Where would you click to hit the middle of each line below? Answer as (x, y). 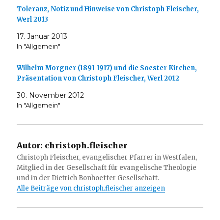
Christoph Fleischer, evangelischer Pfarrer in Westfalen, (107, 157)
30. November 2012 (51, 95)
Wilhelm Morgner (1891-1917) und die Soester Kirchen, (107, 68)
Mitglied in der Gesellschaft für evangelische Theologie (107, 167)
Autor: (30, 145)
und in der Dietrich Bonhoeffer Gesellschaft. (88, 178)
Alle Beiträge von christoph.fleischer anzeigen (91, 188)
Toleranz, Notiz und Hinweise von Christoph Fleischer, (108, 9)
